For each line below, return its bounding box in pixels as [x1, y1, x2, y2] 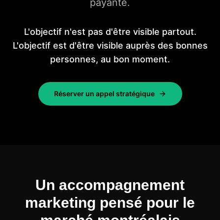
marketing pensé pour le [25, 194, 195, 211]
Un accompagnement [35, 177, 185, 193]
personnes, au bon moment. [50, 54, 170, 64]
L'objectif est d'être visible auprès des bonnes [12, 40, 208, 51]
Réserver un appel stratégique [54, 89, 155, 98]
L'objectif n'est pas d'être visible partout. [24, 27, 196, 37]
